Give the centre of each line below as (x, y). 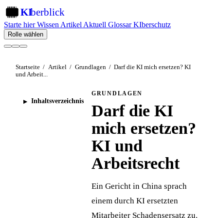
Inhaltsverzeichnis (57, 101)
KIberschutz (151, 25)
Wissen (47, 25)
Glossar (119, 25)
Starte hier (19, 25)
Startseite (28, 67)
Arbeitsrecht (136, 163)
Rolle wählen (26, 34)
